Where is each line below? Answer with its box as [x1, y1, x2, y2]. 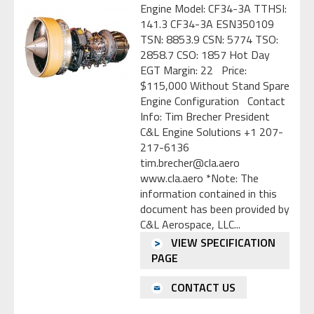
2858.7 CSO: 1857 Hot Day [140, 46, 270, 63]
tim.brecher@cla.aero [140, 153, 240, 171]
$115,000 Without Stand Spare [140, 76, 289, 94]
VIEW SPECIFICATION [168, 234, 275, 252]
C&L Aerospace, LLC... [140, 215, 240, 233]
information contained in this [140, 184, 277, 202]
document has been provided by [140, 200, 289, 217]
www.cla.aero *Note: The [140, 169, 259, 186]
